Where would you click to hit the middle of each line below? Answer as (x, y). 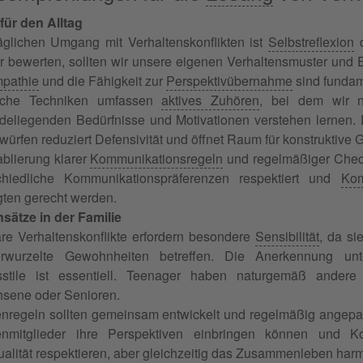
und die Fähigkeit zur (102, 80)
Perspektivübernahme (229, 80)
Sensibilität (287, 236)
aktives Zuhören (211, 100)
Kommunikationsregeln (157, 158)
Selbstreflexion (312, 41)
